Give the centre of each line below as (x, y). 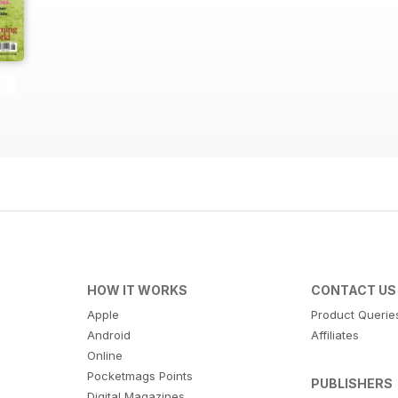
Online (104, 355)
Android (108, 334)
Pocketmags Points (139, 375)
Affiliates (335, 334)
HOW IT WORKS (137, 290)
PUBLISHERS (352, 383)
